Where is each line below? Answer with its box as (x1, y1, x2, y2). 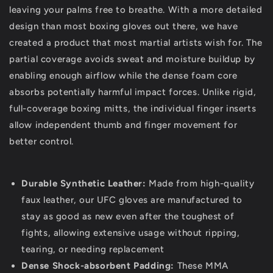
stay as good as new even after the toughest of (21, 211, 235, 222)
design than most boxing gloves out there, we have (9, 21, 238, 32)
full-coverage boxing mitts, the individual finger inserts (9, 103, 257, 115)
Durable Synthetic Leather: (21, 178, 146, 190)
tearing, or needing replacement (21, 244, 165, 255)
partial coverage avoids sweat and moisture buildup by (9, 54, 255, 65)
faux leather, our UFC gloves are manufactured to (21, 194, 243, 206)
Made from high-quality (146, 178, 255, 190)
